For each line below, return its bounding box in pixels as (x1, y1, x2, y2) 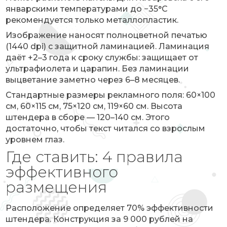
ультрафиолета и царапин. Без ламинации (6, 64, 190, 73)
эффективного (6, 163, 119, 181)
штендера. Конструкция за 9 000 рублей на (6, 214, 194, 224)
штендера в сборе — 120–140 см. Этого (6, 112, 170, 122)
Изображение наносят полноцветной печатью (6, 30, 208, 40)
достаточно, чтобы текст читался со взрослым (6, 124, 206, 133)
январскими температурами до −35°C (6, 4, 168, 14)
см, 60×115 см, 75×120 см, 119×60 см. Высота (6, 101, 183, 111)
